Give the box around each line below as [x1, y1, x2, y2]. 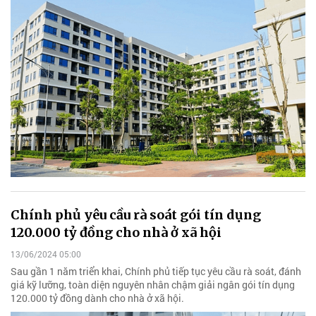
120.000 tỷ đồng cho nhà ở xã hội [11, 224, 221, 241]
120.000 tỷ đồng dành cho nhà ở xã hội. [11, 291, 184, 305]
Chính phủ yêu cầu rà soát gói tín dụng [11, 206, 261, 223]
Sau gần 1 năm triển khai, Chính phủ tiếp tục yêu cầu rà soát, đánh [11, 265, 301, 279]
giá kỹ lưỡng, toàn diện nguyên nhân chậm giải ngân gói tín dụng [11, 278, 295, 292]
